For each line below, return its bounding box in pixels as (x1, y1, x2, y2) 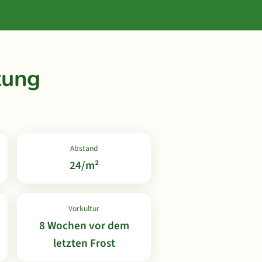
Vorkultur (68, 203, 99, 214)
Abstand (70, 143, 98, 154)
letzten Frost (53, 235, 115, 251)
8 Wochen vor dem (39, 218, 129, 234)
